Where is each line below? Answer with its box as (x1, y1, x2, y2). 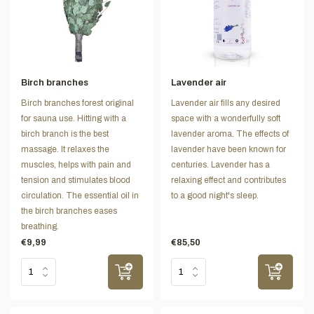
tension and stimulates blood (21, 175, 130, 185)
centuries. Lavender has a (171, 159, 270, 170)
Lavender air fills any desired (171, 97, 280, 108)
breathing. (21, 221, 59, 231)
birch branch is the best (21, 128, 109, 139)
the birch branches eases (21, 205, 117, 216)
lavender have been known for (171, 144, 286, 154)
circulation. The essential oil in (21, 190, 139, 200)
